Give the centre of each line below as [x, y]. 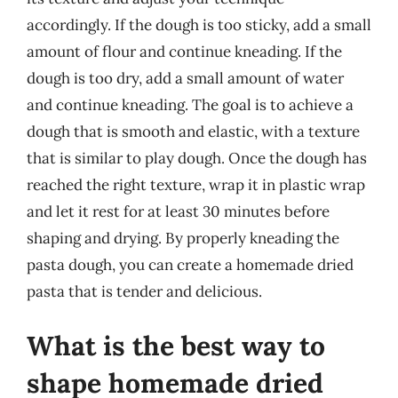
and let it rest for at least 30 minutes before [178, 211]
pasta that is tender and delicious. [144, 291]
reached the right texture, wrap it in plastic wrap [196, 184]
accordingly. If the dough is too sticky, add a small [199, 24]
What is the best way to [176, 346]
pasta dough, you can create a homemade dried [190, 264]
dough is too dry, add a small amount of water [185, 78]
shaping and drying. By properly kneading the [183, 238]
